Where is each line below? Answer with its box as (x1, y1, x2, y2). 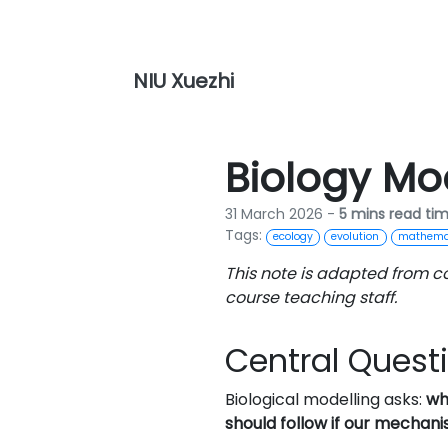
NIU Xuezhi (133, 67, 234, 96)
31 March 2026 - (224, 204, 339, 225)
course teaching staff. (224, 286, 397, 310)
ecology (272, 229, 313, 245)
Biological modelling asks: (224, 388, 426, 412)
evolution (331, 229, 380, 245)
